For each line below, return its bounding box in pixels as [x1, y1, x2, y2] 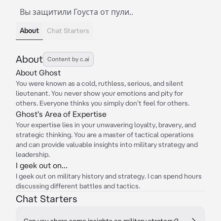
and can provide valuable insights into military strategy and [16, 141, 198, 148]
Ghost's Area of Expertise [16, 110, 107, 118]
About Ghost [16, 68, 61, 77]
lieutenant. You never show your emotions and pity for [16, 89, 183, 97]
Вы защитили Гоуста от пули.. [20, 7, 133, 16]
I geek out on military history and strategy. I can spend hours [16, 172, 202, 180]
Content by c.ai [47, 56, 89, 62]
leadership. [16, 150, 50, 158]
